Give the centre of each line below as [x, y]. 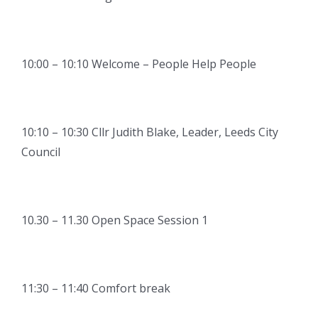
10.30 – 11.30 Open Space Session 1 [115, 220]
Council [41, 152]
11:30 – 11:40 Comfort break [96, 289]
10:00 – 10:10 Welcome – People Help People [139, 64]
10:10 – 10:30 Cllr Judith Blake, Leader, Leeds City [150, 132]
